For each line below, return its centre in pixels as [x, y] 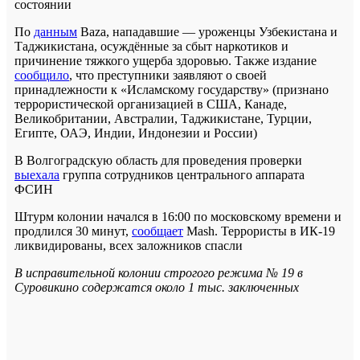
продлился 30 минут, [73, 231]
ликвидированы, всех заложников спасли [129, 246]
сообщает [157, 231]
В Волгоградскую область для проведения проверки [158, 161]
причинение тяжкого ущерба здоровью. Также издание [166, 61]
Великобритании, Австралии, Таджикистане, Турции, [163, 119]
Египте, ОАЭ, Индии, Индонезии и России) [136, 133]
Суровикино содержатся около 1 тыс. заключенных [157, 288]
